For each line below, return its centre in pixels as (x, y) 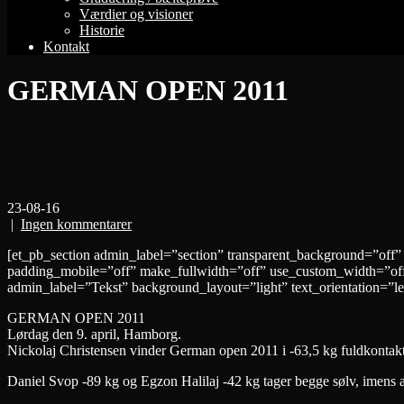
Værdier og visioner (136, 14)
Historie (102, 30)
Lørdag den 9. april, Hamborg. (94, 335)
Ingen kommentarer (76, 225)
